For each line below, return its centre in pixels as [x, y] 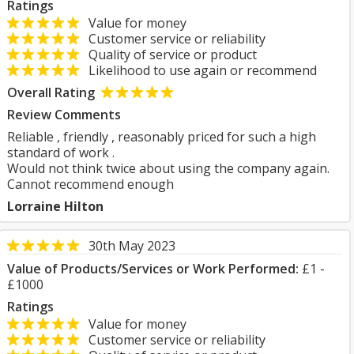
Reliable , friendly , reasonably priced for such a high [162, 137]
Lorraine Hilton [55, 206]
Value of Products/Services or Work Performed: [153, 269]
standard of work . [61, 153]
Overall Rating [51, 92]
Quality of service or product [168, 55]
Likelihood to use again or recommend [198, 70]
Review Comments [64, 115]
